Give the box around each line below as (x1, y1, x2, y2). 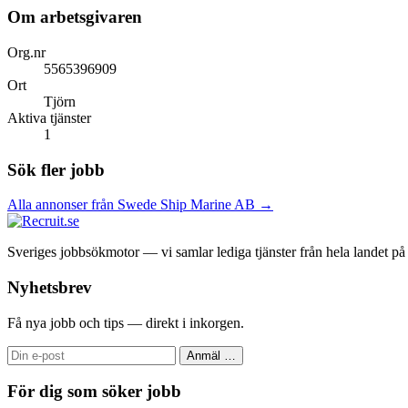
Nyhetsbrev (7, 278, 92, 297)
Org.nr (7, 44, 46, 60)
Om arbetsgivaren (7, 7, 142, 27)
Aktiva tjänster (7, 109, 91, 126)
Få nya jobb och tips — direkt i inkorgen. (7, 314, 244, 331)
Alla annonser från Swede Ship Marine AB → (7, 197, 273, 213)
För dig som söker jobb (7, 382, 181, 402)
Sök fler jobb (7, 159, 105, 179)
